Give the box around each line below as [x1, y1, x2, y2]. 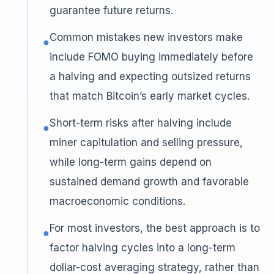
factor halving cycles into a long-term [50, 242, 235, 254]
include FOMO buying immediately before [50, 51, 253, 63]
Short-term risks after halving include [50, 117, 232, 129]
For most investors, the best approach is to [50, 222, 260, 234]
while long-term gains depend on [50, 156, 212, 168]
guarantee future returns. [50, 4, 173, 17]
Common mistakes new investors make [50, 31, 243, 43]
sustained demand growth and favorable [50, 176, 249, 188]
